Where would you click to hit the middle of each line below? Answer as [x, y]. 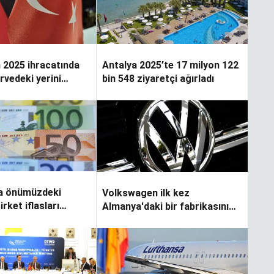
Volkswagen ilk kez [146, 193]
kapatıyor [124, 220]
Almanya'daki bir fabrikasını [165, 206]
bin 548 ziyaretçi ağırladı [158, 79]
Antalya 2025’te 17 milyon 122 [170, 65]
